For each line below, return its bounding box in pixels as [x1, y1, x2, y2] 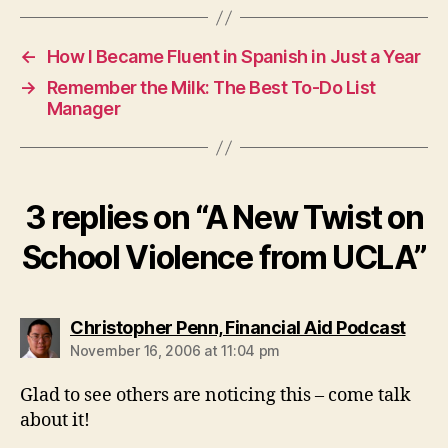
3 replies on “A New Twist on [24, 198, 424, 237]
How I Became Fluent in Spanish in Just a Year [46, 46, 421, 67]
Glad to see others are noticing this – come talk [20, 384, 411, 407]
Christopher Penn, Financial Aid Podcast [70, 317, 406, 338]
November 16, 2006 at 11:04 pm [70, 342, 281, 359]
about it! [20, 409, 90, 432]
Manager [46, 98, 121, 119]
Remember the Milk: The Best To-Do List [46, 77, 376, 98]
